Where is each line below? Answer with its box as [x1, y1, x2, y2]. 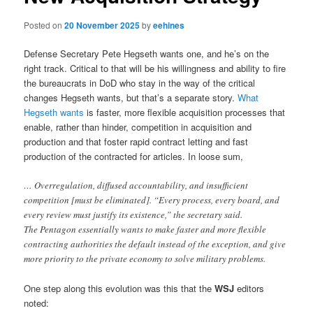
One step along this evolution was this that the [24, 281, 215, 295]
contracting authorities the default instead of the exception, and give [24, 237, 286, 250]
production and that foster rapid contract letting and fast [24, 134, 249, 148]
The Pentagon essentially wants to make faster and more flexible [24, 222, 267, 235]
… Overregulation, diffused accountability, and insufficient [24, 178, 249, 191]
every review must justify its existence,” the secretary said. [24, 208, 243, 221]
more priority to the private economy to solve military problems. [24, 252, 266, 265]
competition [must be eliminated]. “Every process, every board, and [24, 193, 280, 206]
